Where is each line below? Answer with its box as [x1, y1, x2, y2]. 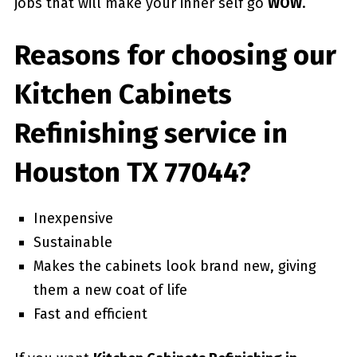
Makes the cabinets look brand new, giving [33, 257, 316, 275]
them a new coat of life [33, 280, 187, 299]
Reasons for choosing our [14, 37, 336, 72]
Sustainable [33, 233, 112, 251]
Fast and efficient [33, 304, 147, 323]
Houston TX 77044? [14, 155, 251, 189]
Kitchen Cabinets [14, 76, 232, 111]
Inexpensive [33, 209, 113, 227]
